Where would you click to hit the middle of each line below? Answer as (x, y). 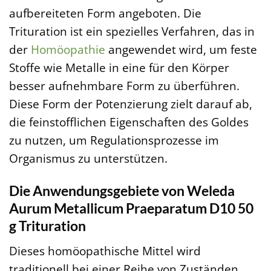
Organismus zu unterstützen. (88, 158)
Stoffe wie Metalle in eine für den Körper (119, 67)
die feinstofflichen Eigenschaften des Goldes (129, 122)
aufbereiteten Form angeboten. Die (105, 13)
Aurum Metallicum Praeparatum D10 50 (131, 208)
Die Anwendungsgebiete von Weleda (122, 191)
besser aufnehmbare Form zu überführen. (124, 85)
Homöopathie (68, 49)
